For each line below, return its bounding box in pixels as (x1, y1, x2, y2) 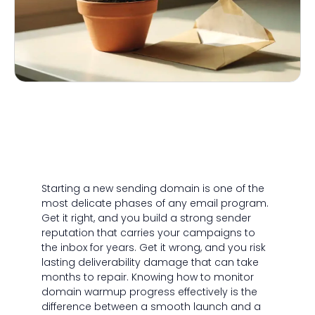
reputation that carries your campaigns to (41, 226, 255, 240)
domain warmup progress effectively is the (41, 285, 257, 300)
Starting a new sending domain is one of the (41, 181, 264, 196)
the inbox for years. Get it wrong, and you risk (41, 240, 266, 255)
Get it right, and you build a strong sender (41, 211, 251, 226)
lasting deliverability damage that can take (41, 255, 259, 270)
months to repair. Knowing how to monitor (41, 270, 254, 285)
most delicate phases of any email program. (41, 196, 269, 211)
